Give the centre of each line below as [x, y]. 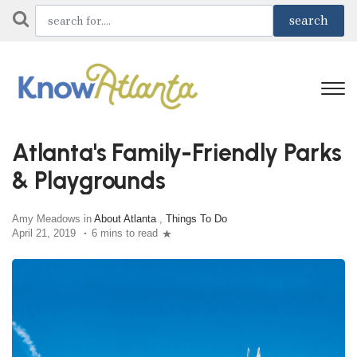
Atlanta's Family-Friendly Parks [177, 152]
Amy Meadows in [53, 219]
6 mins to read [125, 233]
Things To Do [196, 219]
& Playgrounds [89, 180]
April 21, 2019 [44, 233]
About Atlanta [125, 219]
